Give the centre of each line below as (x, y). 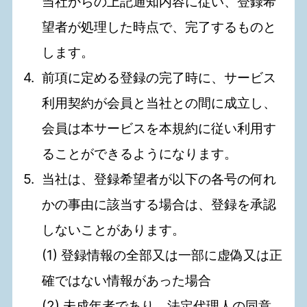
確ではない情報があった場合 (127, 281)
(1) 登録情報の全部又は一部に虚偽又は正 (162, 255)
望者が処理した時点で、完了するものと (159, 27)
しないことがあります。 (114, 230)
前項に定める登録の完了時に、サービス (159, 78)
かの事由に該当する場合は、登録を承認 (159, 205)
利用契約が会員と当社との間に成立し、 (159, 103)
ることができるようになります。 (140, 154)
